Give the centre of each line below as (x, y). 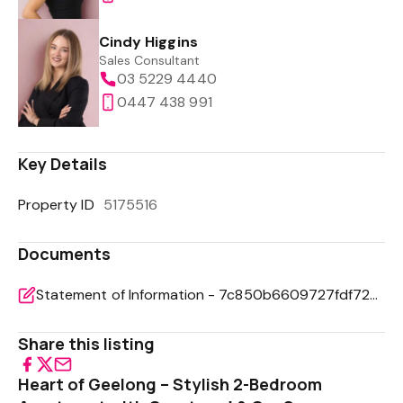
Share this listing (87, 344)
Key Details (63, 164)
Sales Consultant (150, 60)
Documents (65, 254)
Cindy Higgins (148, 42)
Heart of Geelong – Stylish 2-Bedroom (170, 384)
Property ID (56, 205)
